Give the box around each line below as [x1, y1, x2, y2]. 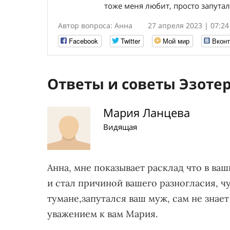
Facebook [69, 36, 98, 46]
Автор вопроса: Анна [58, 21, 132, 30]
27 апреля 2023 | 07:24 [148, 21, 229, 30]
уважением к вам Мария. [47, 208, 158, 220]
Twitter [121, 36, 140, 46]
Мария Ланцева [103, 105, 190, 120]
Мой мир [163, 36, 189, 46]
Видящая [103, 122, 137, 132]
